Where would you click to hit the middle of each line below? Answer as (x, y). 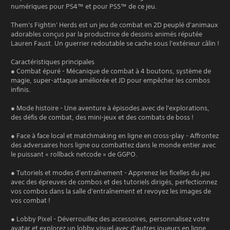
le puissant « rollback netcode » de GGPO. (74, 154)
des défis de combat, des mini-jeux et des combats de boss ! (102, 117)
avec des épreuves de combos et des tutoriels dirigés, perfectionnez (114, 182)
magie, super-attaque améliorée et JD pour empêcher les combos (110, 80)
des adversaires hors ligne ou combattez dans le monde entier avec (113, 145)
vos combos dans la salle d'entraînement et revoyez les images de (111, 191)
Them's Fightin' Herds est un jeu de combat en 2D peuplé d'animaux (114, 25)
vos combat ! (31, 200)
